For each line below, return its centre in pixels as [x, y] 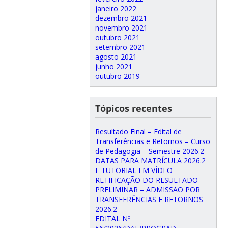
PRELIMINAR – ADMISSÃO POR [147, 189]
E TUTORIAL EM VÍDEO [134, 170]
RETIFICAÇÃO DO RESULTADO [146, 180]
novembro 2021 [121, 27]
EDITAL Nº [112, 218]
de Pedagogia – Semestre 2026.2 [149, 151]
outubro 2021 [117, 37]
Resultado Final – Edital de [138, 131]
